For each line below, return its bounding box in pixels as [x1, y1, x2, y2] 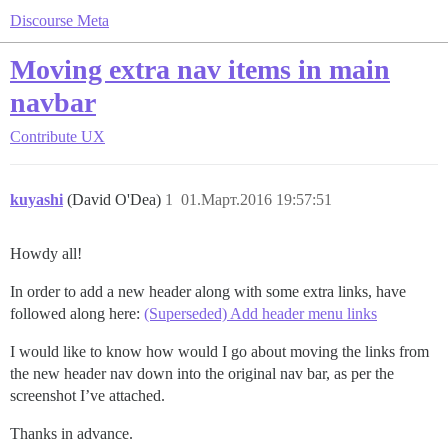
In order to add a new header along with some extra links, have [10, 283, 406, 300]
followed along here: [10, 305, 144, 322]
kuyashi [10, 191, 63, 208]
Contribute [10, 128, 77, 145]
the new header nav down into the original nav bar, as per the [10, 365, 394, 382]
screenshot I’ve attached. [10, 387, 165, 404]
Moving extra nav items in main [10, 54, 390, 85]
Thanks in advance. [10, 425, 133, 442]
